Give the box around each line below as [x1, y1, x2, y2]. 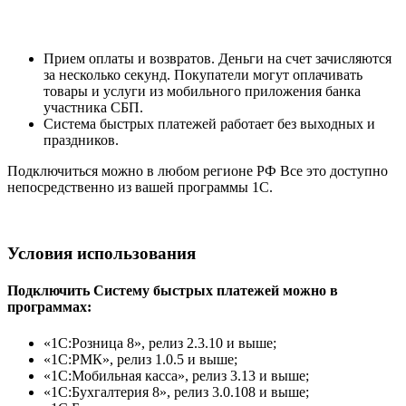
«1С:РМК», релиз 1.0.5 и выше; [43, 351, 237, 367]
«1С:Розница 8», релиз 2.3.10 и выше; [43, 334, 276, 351]
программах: [7, 299, 92, 315]
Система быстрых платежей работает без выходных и [43, 116, 375, 132]
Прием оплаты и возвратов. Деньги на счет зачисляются [43, 51, 391, 67]
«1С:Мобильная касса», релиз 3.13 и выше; [43, 367, 309, 383]
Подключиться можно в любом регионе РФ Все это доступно [7, 163, 388, 179]
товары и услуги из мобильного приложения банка [43, 83, 361, 100]
